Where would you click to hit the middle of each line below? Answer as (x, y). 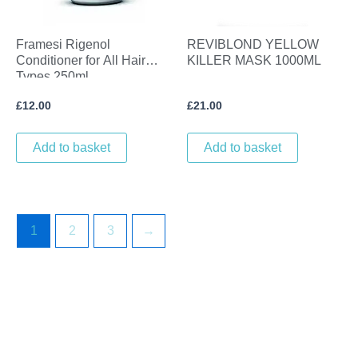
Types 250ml (52, 76)
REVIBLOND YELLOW (253, 44)
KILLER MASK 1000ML (254, 60)
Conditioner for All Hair (81, 60)
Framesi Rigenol (63, 44)
